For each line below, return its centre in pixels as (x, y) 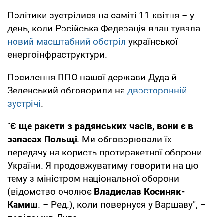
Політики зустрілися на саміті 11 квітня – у (101, 15)
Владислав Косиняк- (139, 191)
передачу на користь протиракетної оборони (105, 152)
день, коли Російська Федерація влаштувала (104, 28)
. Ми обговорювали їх (124, 139)
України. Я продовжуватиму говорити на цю (103, 165)
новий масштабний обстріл (67, 41)
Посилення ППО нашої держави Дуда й (92, 77)
